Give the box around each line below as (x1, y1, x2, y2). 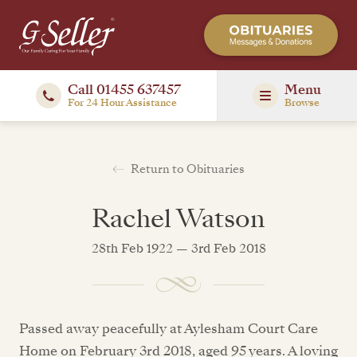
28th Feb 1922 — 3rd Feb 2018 (91, 239, 266, 257)
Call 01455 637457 (67, 80, 181, 99)
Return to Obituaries (130, 161, 245, 178)
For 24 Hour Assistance (67, 96, 177, 110)
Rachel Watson (92, 201, 265, 236)
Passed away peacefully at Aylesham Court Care (19, 320, 318, 338)
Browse (284, 96, 320, 110)
